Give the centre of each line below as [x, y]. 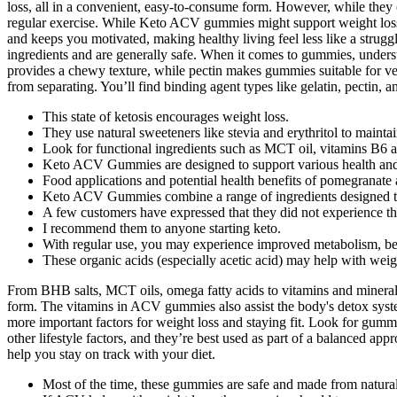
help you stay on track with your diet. [111, 354]
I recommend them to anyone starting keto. [162, 229]
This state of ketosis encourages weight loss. [166, 117]
